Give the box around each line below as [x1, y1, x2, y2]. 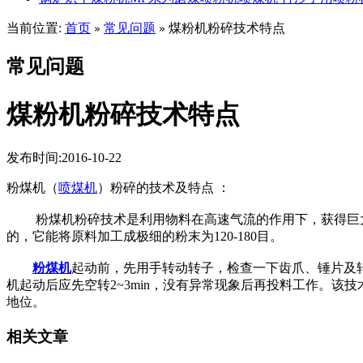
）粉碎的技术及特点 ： [97, 181, 230, 195]
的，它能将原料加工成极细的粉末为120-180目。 [6, 229, 283, 244]
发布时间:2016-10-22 [6, 151, 122, 165]
